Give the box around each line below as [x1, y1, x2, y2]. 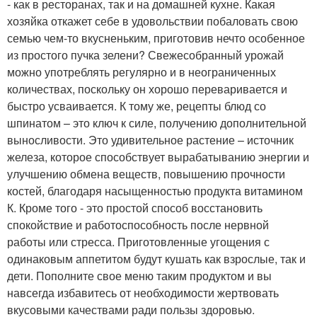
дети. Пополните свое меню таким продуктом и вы [7, 267, 272, 284]
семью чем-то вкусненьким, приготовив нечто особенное [7, 30, 305, 46]
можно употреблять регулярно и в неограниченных [7, 64, 276, 80]
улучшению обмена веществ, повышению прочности [7, 166, 285, 182]
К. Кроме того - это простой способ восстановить [7, 200, 263, 216]
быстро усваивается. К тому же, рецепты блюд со [7, 98, 266, 114]
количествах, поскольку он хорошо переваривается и [7, 81, 287, 97]
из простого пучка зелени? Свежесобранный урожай [7, 47, 284, 63]
